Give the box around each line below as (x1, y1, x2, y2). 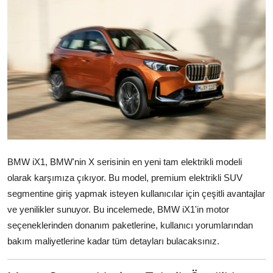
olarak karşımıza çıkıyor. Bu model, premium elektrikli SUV (7, 172, 243, 183)
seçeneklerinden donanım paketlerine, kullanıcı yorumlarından (7, 220, 253, 231)
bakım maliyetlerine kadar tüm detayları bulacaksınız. (7, 236, 219, 247)
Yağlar (9, 13, 38, 25)
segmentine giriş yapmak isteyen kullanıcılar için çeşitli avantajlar (7, 188, 265, 199)
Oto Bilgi (9, 40, 49, 52)
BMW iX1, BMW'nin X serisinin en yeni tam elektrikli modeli (7, 157, 242, 168)
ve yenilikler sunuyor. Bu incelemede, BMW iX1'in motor (7, 204, 229, 215)
